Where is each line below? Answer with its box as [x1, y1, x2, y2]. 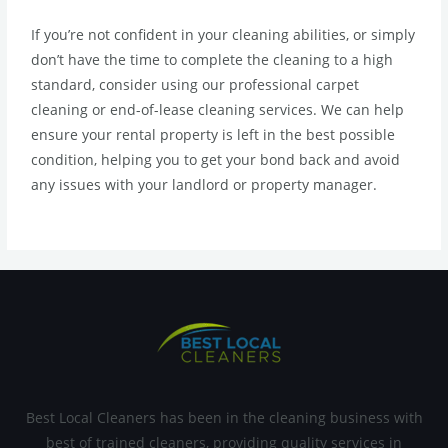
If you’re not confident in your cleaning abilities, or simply [31, 25, 416, 45]
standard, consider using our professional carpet [31, 75, 360, 95]
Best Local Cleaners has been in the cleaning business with [25, 407, 423, 427]
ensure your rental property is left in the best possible [31, 125, 396, 145]
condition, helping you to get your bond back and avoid [31, 150, 401, 170]
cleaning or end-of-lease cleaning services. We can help [31, 100, 405, 120]
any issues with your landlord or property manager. [31, 175, 378, 195]
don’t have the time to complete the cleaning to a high [31, 50, 394, 70]
